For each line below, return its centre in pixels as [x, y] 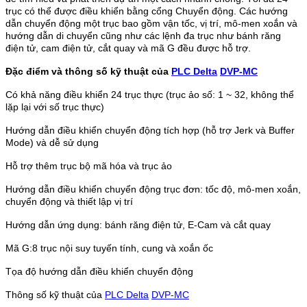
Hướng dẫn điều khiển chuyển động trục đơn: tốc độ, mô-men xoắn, [153, 189]
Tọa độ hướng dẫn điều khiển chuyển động [99, 271]
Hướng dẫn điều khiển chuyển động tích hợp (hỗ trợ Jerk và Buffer [150, 130]
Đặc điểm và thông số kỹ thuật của [88, 71]
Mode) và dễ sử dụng [52, 143]
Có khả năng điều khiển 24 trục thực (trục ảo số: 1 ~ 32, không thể [150, 95]
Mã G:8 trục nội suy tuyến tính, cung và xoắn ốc [109, 248]
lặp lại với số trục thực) [55, 107]
